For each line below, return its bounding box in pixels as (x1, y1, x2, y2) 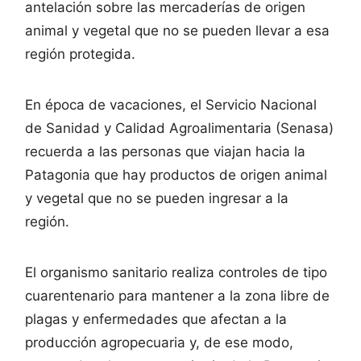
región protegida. (25, 45, 135, 62)
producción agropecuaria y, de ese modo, (25, 334, 293, 351)
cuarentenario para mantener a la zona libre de (25, 287, 330, 304)
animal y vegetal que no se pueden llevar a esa (25, 22, 330, 39)
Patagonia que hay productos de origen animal (25, 166, 327, 183)
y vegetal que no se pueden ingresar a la (25, 189, 288, 206)
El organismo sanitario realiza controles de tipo (25, 263, 327, 280)
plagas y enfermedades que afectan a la (25, 310, 287, 327)
